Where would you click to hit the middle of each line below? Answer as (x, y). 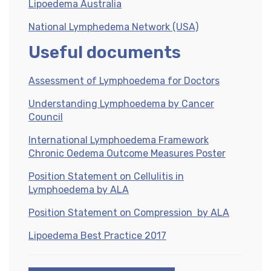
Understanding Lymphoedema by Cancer (121, 104)
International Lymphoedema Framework (119, 140)
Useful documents (105, 53)
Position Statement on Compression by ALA (129, 213)
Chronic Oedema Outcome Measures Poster (127, 154)
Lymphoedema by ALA (79, 190)
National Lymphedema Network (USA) (113, 27)
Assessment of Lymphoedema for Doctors (124, 81)
